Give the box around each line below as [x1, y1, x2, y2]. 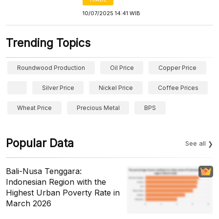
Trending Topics [6, 36, 90, 50]
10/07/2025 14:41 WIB [83, 10, 141, 17]
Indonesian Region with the [6, 177, 106, 187]
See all [185, 139, 206, 147]
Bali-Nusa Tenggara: [6, 166, 82, 176]
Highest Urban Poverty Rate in [6, 188, 120, 197]
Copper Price [158, 64, 197, 71]
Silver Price [42, 84, 74, 91]
